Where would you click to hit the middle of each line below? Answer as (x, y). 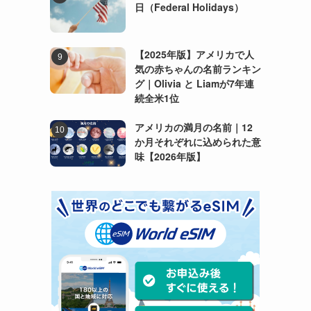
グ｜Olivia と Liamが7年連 (194, 83)
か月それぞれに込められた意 (197, 141)
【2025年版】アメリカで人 (194, 54)
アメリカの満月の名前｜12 (193, 127)
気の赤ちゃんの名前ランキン (197, 68)
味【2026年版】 (170, 156)
